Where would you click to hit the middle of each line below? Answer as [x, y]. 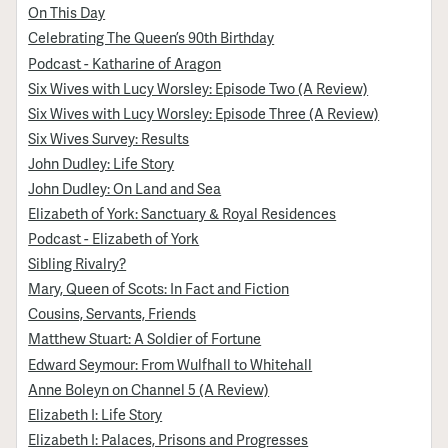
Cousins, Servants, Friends [112, 313]
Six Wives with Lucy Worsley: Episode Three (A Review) [204, 112]
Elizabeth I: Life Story [95, 413]
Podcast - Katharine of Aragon [125, 62]
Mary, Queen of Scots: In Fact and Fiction [159, 288]
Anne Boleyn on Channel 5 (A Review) [149, 388]
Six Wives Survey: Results [109, 137]
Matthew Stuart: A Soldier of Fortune [145, 338]
